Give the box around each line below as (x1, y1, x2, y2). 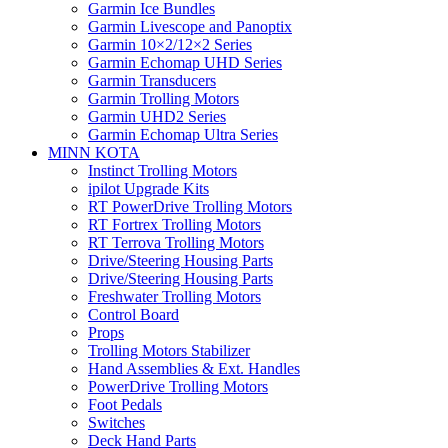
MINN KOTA (48, 144, 140, 162)
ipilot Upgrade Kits (88, 180, 209, 198)
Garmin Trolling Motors (88, 90, 239, 108)
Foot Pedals (88, 396, 162, 414)
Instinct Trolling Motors (88, 162, 237, 180)
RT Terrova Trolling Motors (88, 234, 264, 252)
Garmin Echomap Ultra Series (88, 126, 278, 144)
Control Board (88, 306, 179, 324)
